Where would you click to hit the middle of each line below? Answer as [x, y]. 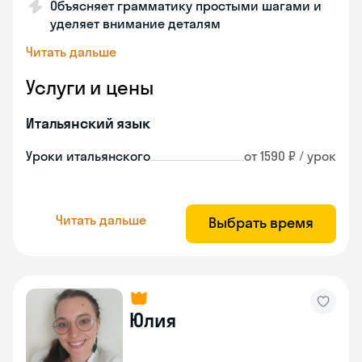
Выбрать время [261, 223]
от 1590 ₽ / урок [290, 156]
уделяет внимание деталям [135, 23]
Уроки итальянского [88, 156]
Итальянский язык [88, 123]
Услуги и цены [90, 87]
